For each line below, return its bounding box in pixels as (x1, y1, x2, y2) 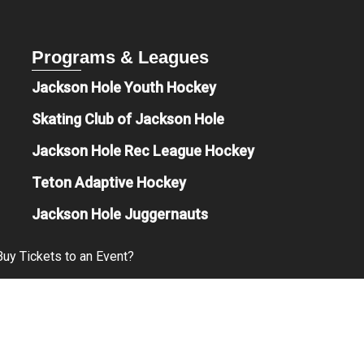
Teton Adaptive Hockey (32, 173, 187, 191)
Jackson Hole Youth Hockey (32, 78, 217, 96)
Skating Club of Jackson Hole (32, 110, 225, 128)
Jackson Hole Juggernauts (32, 205, 209, 223)
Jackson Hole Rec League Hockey (32, 141, 255, 159)
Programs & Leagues (32, 46, 210, 67)
